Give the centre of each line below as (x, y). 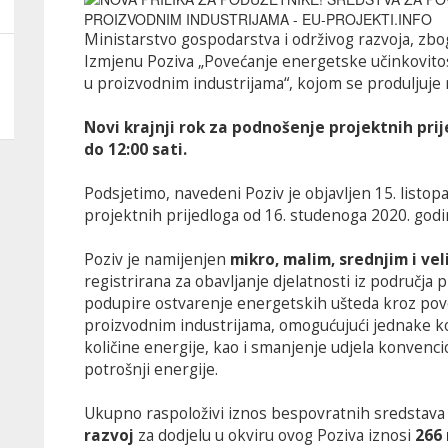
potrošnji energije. (151, 369)
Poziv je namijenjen (157, 259)
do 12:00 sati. (135, 149)
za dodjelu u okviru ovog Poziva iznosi (274, 435)
